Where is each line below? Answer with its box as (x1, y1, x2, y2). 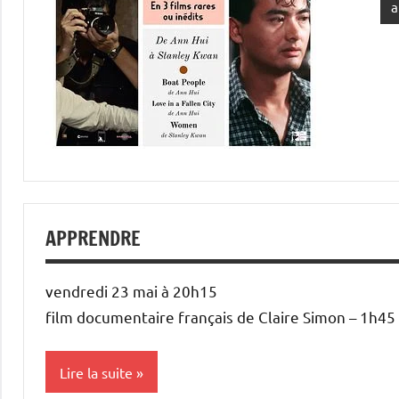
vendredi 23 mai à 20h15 (45, 281, 217, 300)
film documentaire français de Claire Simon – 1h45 (45, 307, 395, 326)
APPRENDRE (45, 224, 141, 252)
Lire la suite (60, 362, 133, 381)
